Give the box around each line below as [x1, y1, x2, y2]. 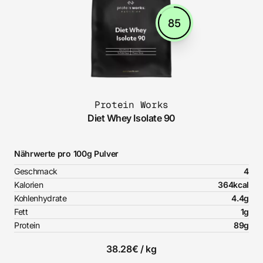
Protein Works [95, 99, 168, 112]
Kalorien [14, 180, 43, 190]
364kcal [218, 180, 249, 190]
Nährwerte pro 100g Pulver [14, 149, 119, 159]
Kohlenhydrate [14, 193, 67, 204]
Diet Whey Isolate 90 [87, 112, 176, 124]
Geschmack [14, 166, 58, 177]
